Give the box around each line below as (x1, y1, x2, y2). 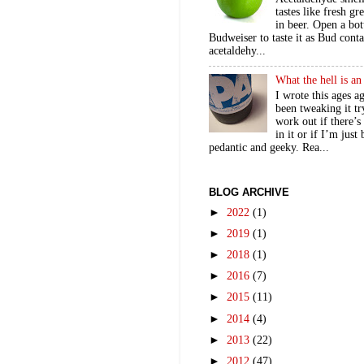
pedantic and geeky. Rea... (209, 141, 329, 154)
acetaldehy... (209, 45, 266, 58)
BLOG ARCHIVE (209, 186, 289, 199)
